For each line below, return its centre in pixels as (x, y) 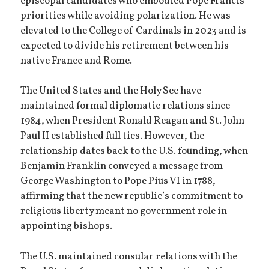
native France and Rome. (77, 61)
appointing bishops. (67, 227)
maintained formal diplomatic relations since (125, 107)
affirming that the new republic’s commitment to (132, 197)
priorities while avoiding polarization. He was (126, 16)
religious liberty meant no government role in (124, 212)
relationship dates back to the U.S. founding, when (134, 152)
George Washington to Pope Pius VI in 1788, (118, 182)
